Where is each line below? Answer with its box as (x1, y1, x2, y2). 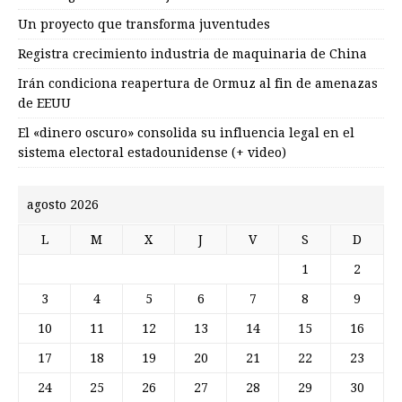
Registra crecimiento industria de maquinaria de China (18, 46, 367, 61)
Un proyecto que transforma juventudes (18, 16, 270, 31)
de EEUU (18, 95, 71, 110)
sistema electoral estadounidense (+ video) (18, 144, 286, 160)
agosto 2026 (27, 197, 99, 212)
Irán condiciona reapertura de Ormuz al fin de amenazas (18, 75, 378, 91)
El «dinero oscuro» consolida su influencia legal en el (18, 125, 354, 140)
